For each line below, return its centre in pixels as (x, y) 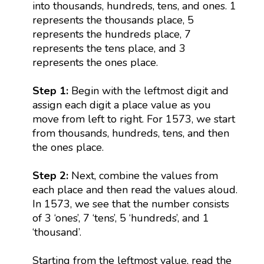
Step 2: (52, 175)
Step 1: (52, 90)
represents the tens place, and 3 (109, 48)
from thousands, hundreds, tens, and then (131, 133)
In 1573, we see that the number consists (131, 204)
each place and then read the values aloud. (135, 189)
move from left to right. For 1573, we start (133, 119)
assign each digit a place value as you (121, 105)
